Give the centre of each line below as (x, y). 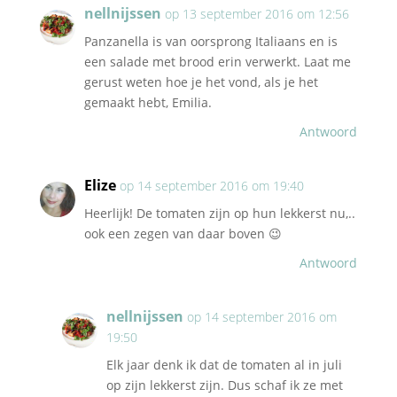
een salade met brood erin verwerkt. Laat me (217, 62)
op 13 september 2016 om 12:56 (257, 14)
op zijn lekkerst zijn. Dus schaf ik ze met (224, 385)
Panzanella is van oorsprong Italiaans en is (210, 42)
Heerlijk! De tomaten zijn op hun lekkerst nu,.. (219, 214)
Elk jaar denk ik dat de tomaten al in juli (224, 365)
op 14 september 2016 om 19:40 (211, 186)
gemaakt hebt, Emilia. (148, 103)
